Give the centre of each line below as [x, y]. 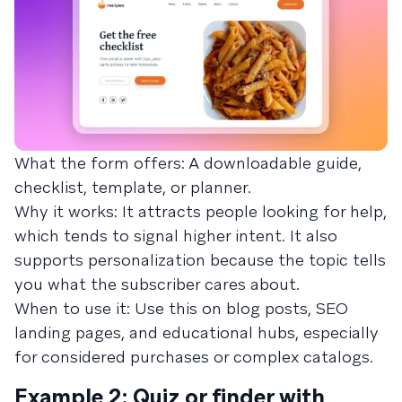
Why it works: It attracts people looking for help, [201, 211]
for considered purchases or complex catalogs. [194, 356]
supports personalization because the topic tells [200, 259]
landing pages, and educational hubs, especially [197, 332]
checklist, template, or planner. [133, 187]
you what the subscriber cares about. [157, 284]
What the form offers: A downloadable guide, [188, 162]
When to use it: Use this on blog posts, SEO [181, 308]
